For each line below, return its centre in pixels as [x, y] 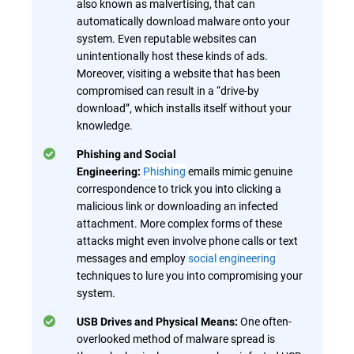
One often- [266, 321]
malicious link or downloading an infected [177, 205]
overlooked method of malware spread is [176, 338]
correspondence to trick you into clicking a [179, 188]
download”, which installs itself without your [184, 107]
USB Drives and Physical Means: [158, 321]
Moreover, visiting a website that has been [179, 73]
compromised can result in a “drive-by [168, 90]
